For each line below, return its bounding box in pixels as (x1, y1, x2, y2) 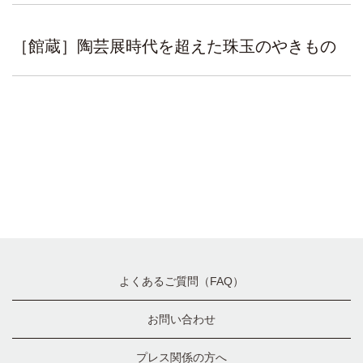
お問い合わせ (147, 313, 216, 327)
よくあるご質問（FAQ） (119, 275, 244, 288)
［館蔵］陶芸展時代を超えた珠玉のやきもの (12, 37, 336, 55)
